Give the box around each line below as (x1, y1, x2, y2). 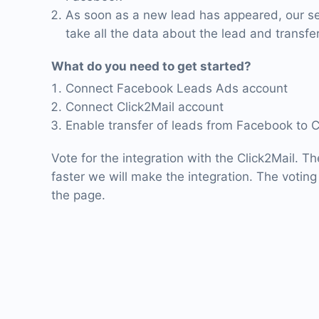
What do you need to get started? (51, 59, 251, 73)
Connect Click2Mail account (66, 100, 224, 114)
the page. (51, 188, 105, 202)
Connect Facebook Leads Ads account (66, 81, 288, 95)
